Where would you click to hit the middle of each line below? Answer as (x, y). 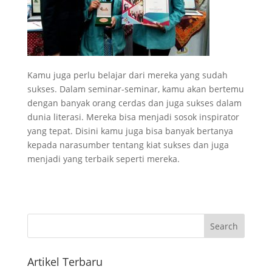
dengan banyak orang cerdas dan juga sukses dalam (134, 103)
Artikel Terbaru (65, 261)
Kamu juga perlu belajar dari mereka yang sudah (127, 75)
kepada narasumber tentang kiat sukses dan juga (128, 144)
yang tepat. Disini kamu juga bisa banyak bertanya (130, 131)
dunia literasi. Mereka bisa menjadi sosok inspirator (133, 117)
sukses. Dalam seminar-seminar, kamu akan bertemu (135, 89)
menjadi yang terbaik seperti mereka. (103, 158)
